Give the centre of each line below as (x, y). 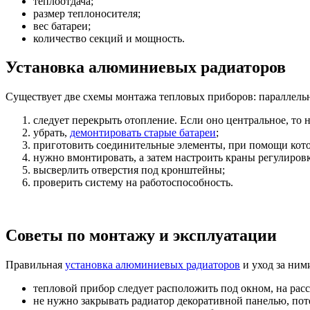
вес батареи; (62, 26)
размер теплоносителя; (87, 13)
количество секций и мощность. (109, 38)
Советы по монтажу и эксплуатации (141, 236)
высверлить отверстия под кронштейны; (129, 170)
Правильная (35, 265)
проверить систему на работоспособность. (133, 183)
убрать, (52, 133)
